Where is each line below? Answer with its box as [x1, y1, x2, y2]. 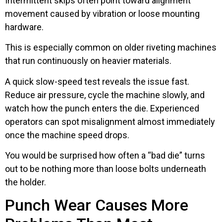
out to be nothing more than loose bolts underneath [5, 164, 206, 174]
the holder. [5, 177, 46, 188]
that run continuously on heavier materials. [5, 55, 171, 66]
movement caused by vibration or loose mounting [5, 8, 200, 19]
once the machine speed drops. [5, 129, 129, 140]
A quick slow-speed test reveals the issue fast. [5, 76, 189, 87]
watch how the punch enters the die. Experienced [5, 103, 199, 113]
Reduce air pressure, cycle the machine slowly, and [5, 89, 205, 100]
